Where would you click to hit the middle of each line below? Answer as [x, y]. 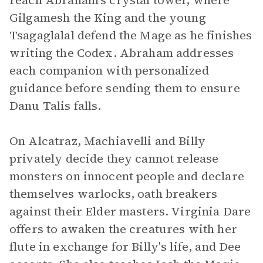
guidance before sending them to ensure [125, 88]
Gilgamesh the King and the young [108, 18]
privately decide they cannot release [114, 159]
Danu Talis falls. [55, 106]
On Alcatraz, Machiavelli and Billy [108, 141]
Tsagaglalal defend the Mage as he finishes [131, 35]
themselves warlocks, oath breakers [114, 194]
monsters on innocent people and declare [127, 176]
